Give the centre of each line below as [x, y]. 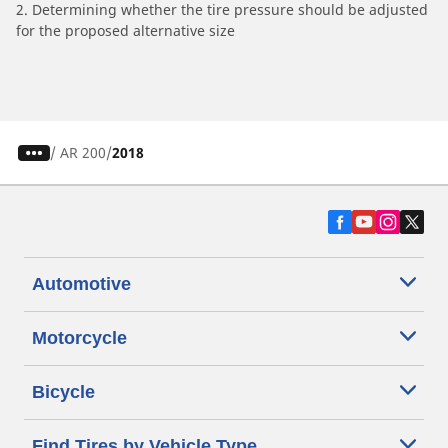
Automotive [81, 284]
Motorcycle [79, 338]
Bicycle [63, 392]
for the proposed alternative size [125, 31]
